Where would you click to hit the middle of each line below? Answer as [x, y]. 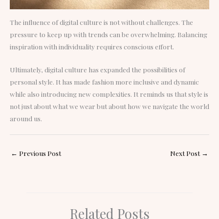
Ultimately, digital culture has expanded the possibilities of [98, 69]
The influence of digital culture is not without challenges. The [101, 22]
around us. [26, 118]
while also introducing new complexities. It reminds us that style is [109, 94]
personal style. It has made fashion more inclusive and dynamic [104, 81]
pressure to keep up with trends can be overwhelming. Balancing [109, 34]
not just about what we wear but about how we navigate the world [109, 106]
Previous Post [39, 153]
